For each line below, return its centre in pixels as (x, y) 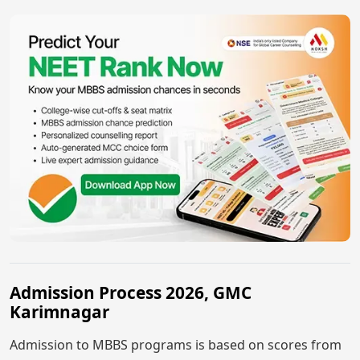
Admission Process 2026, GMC (131, 292)
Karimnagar (59, 311)
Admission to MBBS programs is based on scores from (176, 344)
